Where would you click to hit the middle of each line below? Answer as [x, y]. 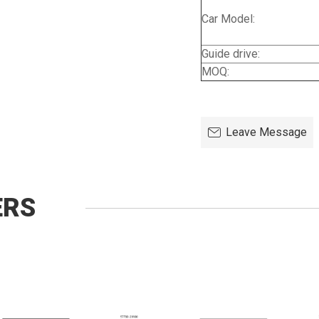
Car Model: [228, 19]
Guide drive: [231, 54]
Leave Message [266, 132]
